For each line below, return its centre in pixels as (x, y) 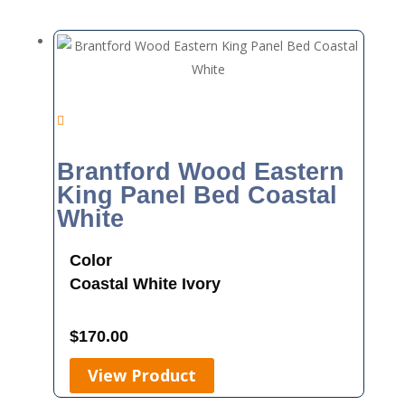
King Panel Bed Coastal (198, 195)
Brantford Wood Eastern (201, 171)
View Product (141, 376)
